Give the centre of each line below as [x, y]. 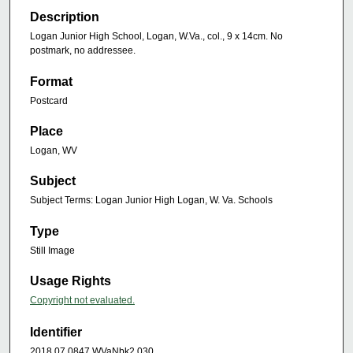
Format [51, 81]
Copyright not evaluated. [82, 301]
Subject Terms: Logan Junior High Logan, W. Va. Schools [151, 201]
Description [65, 17]
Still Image [52, 250]
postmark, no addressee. [83, 51]
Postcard [49, 100]
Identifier [56, 332]
